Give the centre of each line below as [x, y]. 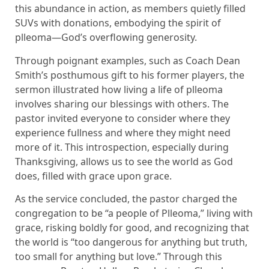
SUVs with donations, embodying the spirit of [118, 23]
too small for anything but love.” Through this [119, 256]
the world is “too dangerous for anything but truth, [131, 242]
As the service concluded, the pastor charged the [126, 198]
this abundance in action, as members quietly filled [130, 9]
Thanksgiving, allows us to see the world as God [124, 161]
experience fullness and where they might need [123, 132]
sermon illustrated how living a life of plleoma [119, 89]
